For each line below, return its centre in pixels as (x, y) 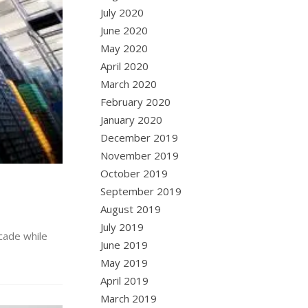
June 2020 (124, 30)
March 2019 (129, 298)
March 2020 (129, 84)
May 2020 (124, 48)
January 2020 (132, 120)
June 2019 (124, 245)
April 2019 (125, 280)
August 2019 (131, 209)
